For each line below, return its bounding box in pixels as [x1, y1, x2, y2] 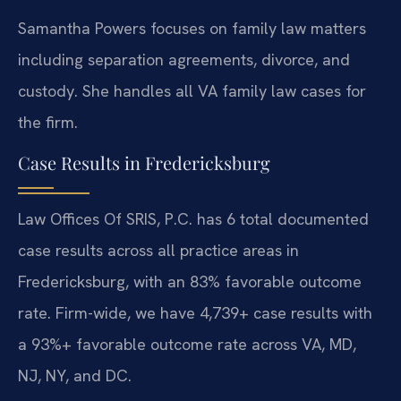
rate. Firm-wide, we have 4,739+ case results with [18, 303, 372, 324]
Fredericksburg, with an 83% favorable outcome [18, 271, 362, 293]
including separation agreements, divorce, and [18, 48, 350, 70]
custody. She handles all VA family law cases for [18, 80, 366, 101]
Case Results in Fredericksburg [18, 150, 270, 175]
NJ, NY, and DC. [18, 365, 132, 387]
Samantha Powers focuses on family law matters [18, 17, 366, 38]
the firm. [18, 111, 78, 132]
